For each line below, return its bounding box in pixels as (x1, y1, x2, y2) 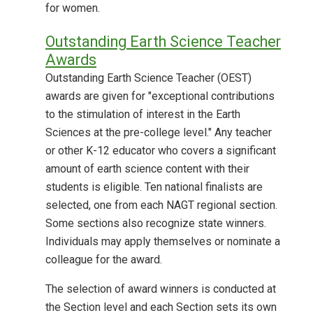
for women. (45, 1, 100, 15)
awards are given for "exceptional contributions (45, 89, 275, 103)
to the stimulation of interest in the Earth (45, 107, 240, 121)
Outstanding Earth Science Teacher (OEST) (45, 71, 252, 85)
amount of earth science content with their (45, 161, 249, 175)
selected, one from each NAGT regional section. (45, 198, 277, 212)
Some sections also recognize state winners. (45, 216, 266, 230)
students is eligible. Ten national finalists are (45, 180, 263, 194)
